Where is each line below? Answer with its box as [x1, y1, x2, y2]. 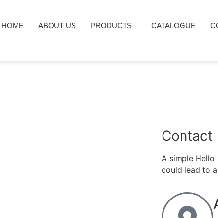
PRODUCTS [91, 21, 132, 30]
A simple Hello [161, 153, 215, 163]
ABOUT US [38, 21, 76, 30]
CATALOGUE [151, 21, 196, 30]
